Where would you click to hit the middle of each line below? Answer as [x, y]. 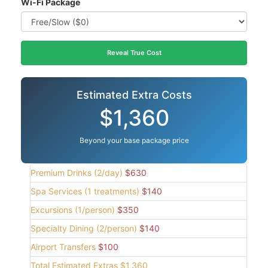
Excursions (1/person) [73, 210]
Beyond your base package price [134, 141]
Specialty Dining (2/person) [84, 229]
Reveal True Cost [134, 53]
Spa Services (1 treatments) [85, 191]
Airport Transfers [63, 247]
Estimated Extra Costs [134, 95]
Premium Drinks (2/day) [77, 173]
